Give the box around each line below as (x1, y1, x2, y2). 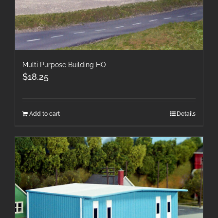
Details (177, 110, 196, 117)
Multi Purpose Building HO (22, 60, 106, 69)
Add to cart (29, 110, 60, 117)
